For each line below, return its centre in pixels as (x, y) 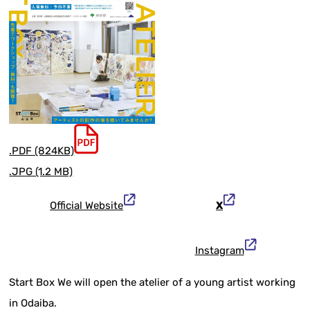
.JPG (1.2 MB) (41, 172)
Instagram (219, 251)
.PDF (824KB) (42, 151)
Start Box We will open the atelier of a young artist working (153, 283)
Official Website (87, 206)
